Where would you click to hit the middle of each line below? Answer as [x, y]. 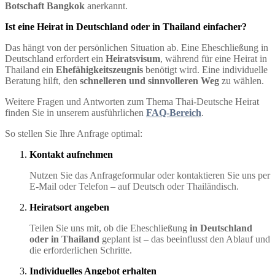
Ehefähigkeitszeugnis [99, 69]
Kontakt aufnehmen [71, 154]
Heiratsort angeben [69, 207]
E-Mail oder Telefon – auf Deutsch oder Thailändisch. [134, 186]
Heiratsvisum [133, 58]
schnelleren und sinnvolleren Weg [149, 80]
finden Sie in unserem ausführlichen [76, 112]
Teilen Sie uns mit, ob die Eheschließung [110, 228]
